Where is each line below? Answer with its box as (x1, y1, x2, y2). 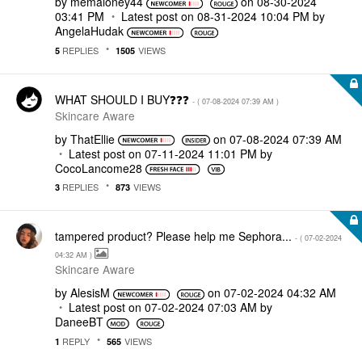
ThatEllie (70, 130, 115, 147)
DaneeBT (55, 314, 103, 330)
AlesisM (70, 284, 110, 301)
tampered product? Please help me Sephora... (55, 228, 295, 244)
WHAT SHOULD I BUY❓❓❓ (55, 90, 192, 107)
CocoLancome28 (55, 159, 142, 176)
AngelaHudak (55, 23, 124, 39)
